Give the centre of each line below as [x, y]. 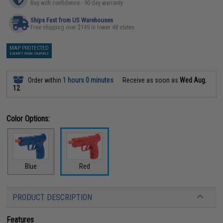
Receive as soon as [151, 80]
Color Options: [28, 118]
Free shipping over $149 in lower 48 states [83, 27]
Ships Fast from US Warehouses [72, 20]
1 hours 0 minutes [88, 80]
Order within [45, 80]
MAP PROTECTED [29, 48]
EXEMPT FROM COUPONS [29, 53]
